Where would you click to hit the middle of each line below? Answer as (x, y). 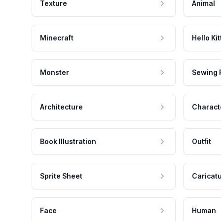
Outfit (202, 142)
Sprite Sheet (61, 176)
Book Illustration (68, 142)
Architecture (61, 107)
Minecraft (57, 38)
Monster (55, 73)
